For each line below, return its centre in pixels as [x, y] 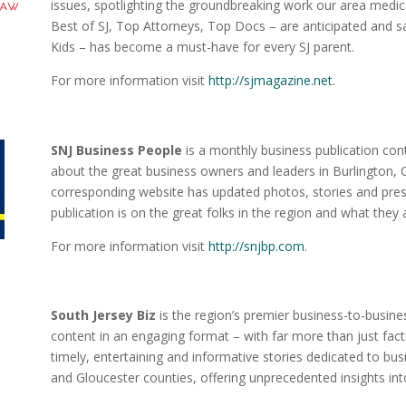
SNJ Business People [116, 150]
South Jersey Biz [103, 315]
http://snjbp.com [256, 246]
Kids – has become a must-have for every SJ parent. [202, 46]
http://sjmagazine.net [270, 80]
